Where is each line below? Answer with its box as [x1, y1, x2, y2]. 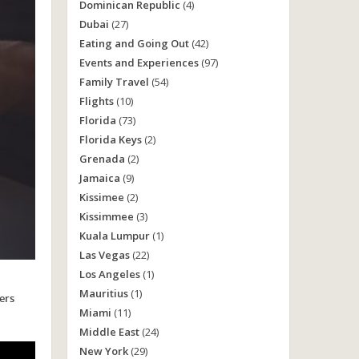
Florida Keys [79, 132, 142, 147]
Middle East [79, 325, 139, 339]
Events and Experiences [79, 55, 199, 70]
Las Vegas [79, 248, 130, 262]
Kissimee [79, 190, 124, 204]
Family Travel [79, 75, 149, 89]
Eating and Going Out [79, 36, 189, 50]
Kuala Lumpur [79, 228, 150, 243]
